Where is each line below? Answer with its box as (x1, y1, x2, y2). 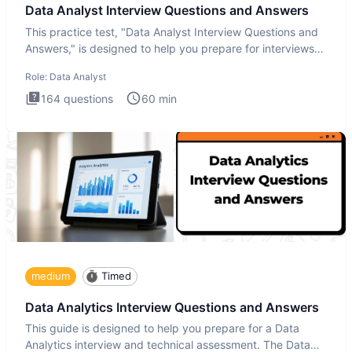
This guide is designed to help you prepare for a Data (25, 321, 299, 335)
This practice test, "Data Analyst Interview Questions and (25, 24, 318, 38)
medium (31, 269, 70, 283)
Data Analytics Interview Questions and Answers (25, 299, 319, 315)
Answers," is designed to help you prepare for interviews (25, 41, 314, 55)
